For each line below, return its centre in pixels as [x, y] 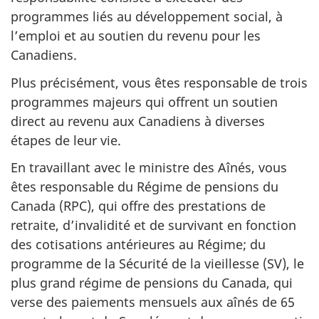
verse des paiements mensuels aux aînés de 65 [153, 302]
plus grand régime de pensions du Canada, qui [152, 283]
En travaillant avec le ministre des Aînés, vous [149, 167]
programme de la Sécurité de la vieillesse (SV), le [157, 263]
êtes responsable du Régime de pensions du [145, 187]
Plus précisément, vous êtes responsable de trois [159, 82]
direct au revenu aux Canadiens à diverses [138, 121]
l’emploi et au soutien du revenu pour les [136, 36]
